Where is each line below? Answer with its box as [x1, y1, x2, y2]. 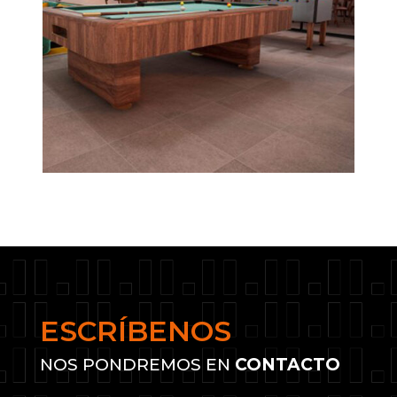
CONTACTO [234, 354, 340, 376]
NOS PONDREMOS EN [39, 354, 235, 376]
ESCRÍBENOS [39, 314, 231, 349]
